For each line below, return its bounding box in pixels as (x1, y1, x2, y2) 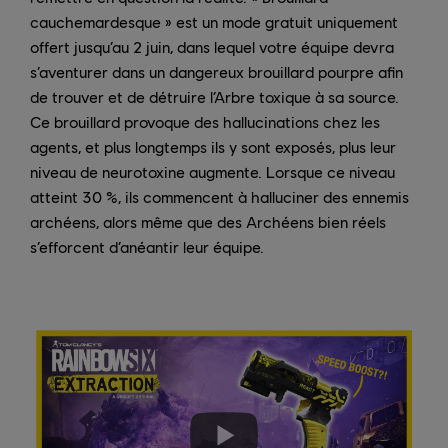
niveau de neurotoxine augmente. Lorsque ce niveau (30, 162, 395, 182)
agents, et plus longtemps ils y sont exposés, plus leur (30, 137, 396, 157)
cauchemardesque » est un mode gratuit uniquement (30, 12, 398, 32)
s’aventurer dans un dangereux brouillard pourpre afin (30, 62, 403, 82)
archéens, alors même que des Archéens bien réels (30, 212, 386, 232)
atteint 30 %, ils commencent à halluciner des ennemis (30, 187, 409, 207)
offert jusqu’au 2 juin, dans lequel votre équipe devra (30, 37, 394, 57)
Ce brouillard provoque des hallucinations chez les (30, 112, 380, 132)
